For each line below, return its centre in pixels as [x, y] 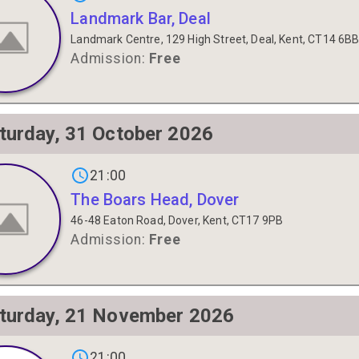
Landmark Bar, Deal [141, 18]
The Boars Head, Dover [155, 200]
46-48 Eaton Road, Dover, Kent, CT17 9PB [177, 221]
